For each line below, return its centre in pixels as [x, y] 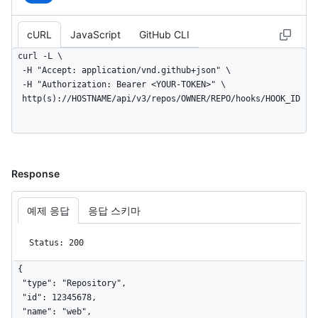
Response [35, 173]
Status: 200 [56, 242]
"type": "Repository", [17, 283]
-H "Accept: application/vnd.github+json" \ [17, 70]
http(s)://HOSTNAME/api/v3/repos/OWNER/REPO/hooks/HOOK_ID [161, 98]
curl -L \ [40, 56]
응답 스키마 [114, 210]
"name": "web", [17, 311]
